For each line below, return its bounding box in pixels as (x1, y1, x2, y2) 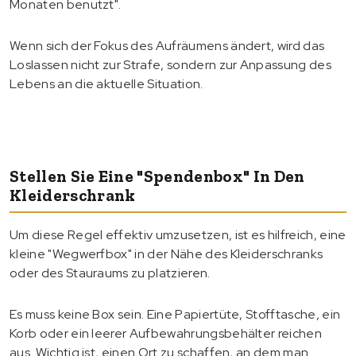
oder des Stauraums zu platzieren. (10, 264, 211, 281)
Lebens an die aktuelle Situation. (10, 75, 203, 92)
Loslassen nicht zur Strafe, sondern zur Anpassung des (10, 56, 331, 73)
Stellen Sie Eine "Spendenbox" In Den (10, 165, 305, 186)
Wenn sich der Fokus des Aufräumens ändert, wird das (10, 37, 325, 54)
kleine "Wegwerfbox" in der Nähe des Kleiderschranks (10, 245, 323, 262)
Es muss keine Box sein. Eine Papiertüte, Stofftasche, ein (10, 305, 341, 323)
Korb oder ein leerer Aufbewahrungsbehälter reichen (10, 324, 323, 342)
